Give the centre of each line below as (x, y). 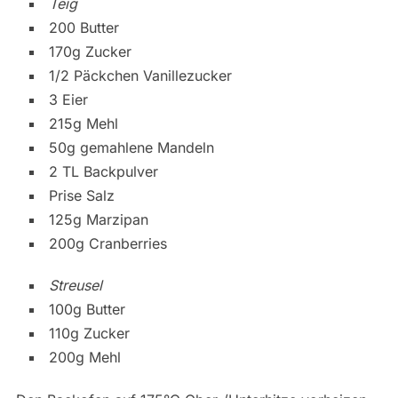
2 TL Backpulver (103, 171)
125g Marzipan (98, 219)
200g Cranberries (107, 243)
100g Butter (87, 309)
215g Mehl (83, 123)
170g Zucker (90, 51)
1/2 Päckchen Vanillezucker (140, 75)
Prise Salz (81, 195)
